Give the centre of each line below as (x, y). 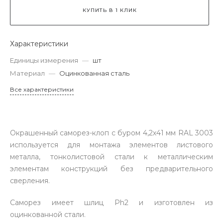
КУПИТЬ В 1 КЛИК (110, 10)
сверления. (30, 181)
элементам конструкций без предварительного (111, 169)
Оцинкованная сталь (94, 73)
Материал (27, 73)
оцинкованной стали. (48, 215)
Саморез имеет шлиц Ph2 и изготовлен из (111, 203)
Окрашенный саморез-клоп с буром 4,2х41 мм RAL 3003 (111, 133)
